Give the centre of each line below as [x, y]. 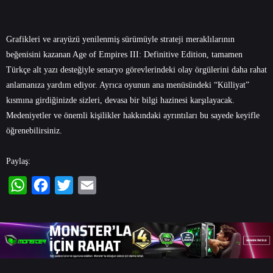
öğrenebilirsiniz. [34, 130]
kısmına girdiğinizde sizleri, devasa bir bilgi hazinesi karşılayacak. [120, 100]
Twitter [69, 204]
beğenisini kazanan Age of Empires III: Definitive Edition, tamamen [124, 54]
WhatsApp [29, 204]
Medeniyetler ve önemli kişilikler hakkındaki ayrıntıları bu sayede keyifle [133, 115]
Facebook [51, 204]
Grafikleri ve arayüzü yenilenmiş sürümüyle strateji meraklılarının [120, 39]
